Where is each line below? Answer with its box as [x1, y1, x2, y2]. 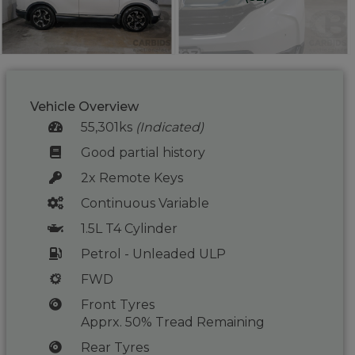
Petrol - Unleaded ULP [80, 246, 226, 261]
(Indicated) [135, 120, 204, 135]
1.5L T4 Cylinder [80, 221, 177, 236]
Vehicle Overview [30, 99, 139, 114]
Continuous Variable [80, 196, 209, 211]
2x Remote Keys [80, 170, 183, 185]
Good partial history [80, 145, 205, 160]
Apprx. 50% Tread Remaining [80, 315, 265, 330]
